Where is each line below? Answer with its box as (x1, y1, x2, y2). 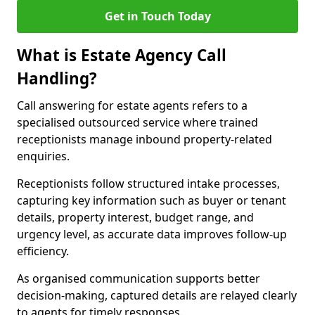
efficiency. (17, 243, 69, 259)
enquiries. (17, 148, 70, 164)
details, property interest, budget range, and (17, 210, 254, 225)
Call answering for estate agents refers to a (17, 98, 247, 113)
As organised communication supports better (17, 271, 260, 286)
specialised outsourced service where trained (17, 115, 258, 130)
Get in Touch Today (104, 8, 211, 24)
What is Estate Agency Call (17, 44, 226, 66)
